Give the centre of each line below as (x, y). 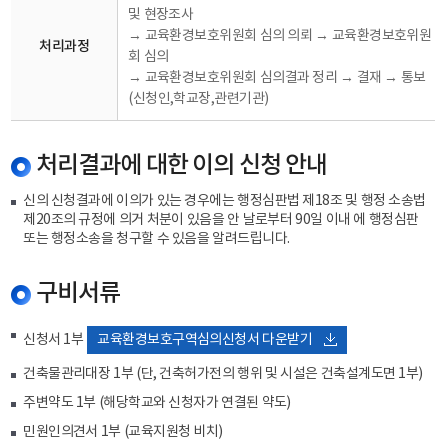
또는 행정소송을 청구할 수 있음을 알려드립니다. (156, 239)
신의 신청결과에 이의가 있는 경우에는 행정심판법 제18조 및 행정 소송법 (224, 201)
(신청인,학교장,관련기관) (198, 99)
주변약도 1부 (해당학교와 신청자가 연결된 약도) (157, 403)
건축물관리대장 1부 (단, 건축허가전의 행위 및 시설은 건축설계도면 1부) (223, 374)
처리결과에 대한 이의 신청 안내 (182, 166)
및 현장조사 (161, 15)
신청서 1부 (55, 340)
